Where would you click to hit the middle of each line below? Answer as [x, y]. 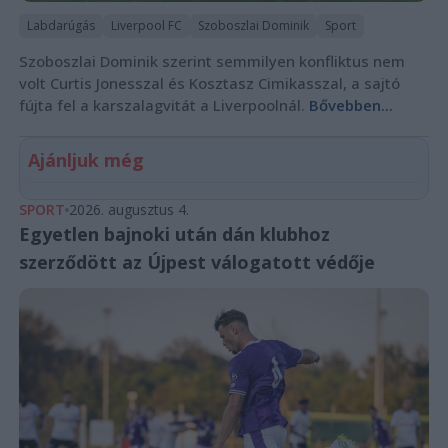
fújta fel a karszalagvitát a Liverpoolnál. [163, 104]
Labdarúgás [60, 25]
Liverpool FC [146, 25]
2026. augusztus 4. [128, 209]
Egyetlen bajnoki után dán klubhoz [174, 233]
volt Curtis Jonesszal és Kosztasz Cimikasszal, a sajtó [209, 82]
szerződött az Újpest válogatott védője [196, 261]
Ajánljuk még [85, 159]
